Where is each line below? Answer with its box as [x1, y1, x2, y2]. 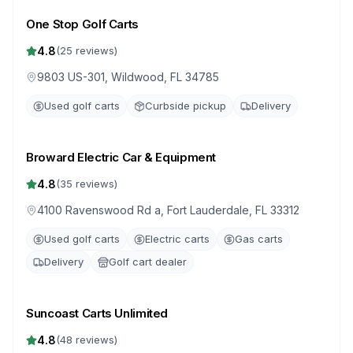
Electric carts [145, 232, 210, 245]
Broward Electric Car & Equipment [26, 150, 216, 165]
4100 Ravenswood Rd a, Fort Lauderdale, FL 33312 [37, 203, 299, 217]
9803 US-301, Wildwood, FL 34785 [37, 70, 219, 84]
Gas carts [235, 232, 283, 245]
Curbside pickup [145, 99, 226, 112]
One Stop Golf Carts [26, 17, 139, 32]
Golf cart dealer [109, 255, 187, 268]
